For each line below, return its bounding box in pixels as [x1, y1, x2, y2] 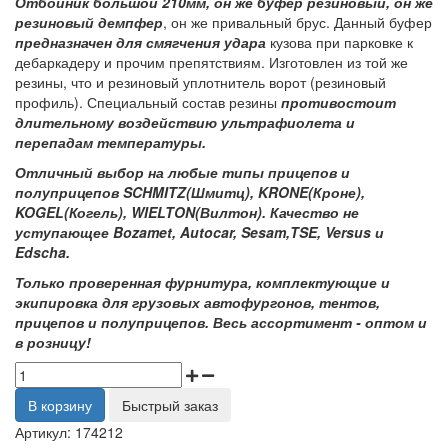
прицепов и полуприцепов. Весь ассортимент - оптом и [15, 312, 427, 332]
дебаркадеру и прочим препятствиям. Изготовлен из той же [15, 52, 408, 72]
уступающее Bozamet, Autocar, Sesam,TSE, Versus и [15, 222, 384, 242]
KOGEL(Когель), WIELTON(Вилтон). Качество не [15, 202, 359, 222]
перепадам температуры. [15, 132, 206, 152]
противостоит [281, 92, 396, 112]
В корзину [28, 395, 92, 415]
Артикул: [15, 422, 75, 442]
